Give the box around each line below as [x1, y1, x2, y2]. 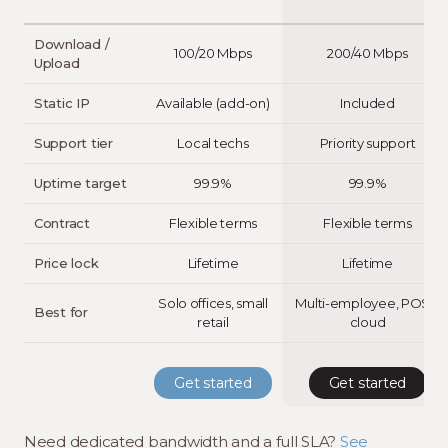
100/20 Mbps [173, 45, 252, 61]
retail [197, 314, 229, 330]
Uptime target [34, 175, 127, 191]
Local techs [177, 135, 249, 151]
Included [340, 95, 395, 111]
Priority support [319, 135, 416, 151]
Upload [34, 55, 80, 71]
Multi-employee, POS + [295, 295, 440, 311]
